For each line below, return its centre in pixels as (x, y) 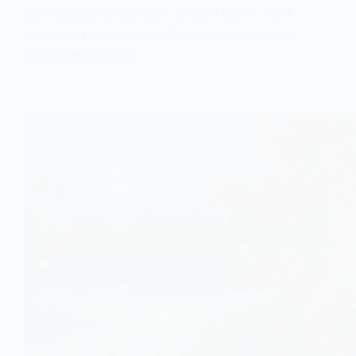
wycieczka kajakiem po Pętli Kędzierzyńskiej (158, 34)
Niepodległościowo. (83, 54)
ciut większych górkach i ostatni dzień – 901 (157, 13)
